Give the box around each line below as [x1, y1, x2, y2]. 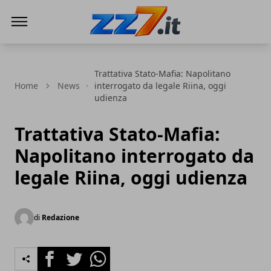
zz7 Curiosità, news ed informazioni [87, 39, 250, 52]
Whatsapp [85, 247, 132, 260]
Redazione [42, 212, 79, 223]
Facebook [37, 247, 81, 260]
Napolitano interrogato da [15, 143, 254, 168]
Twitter [61, 247, 94, 260]
